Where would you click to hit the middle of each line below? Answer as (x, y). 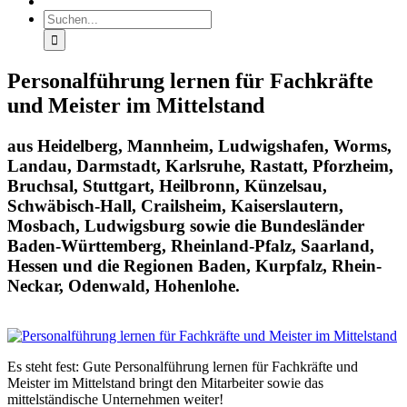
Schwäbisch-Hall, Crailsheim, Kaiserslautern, (175, 206)
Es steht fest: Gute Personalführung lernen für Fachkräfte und (183, 366)
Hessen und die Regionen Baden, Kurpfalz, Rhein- (194, 266)
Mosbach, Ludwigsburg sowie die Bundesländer (186, 226)
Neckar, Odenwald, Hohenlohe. (124, 286)
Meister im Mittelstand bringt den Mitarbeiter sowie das (165, 382)
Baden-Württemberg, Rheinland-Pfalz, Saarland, (191, 246)
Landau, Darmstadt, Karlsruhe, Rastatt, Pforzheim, (200, 166)
